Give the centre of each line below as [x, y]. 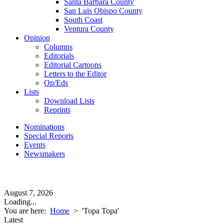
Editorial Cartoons [73, 65]
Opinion [37, 38]
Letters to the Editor [75, 74]
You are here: [27, 211]
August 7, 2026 [28, 193]
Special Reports [49, 136]
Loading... [20, 202]
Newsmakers [44, 154]
